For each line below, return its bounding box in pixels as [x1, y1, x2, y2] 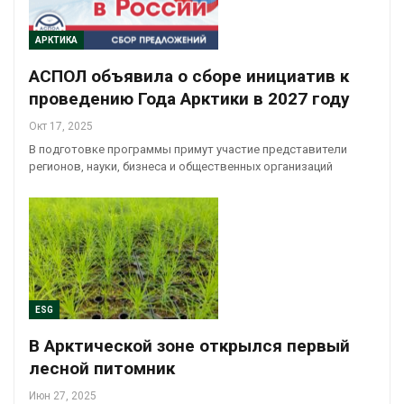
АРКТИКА [35, 35, 78, 46]
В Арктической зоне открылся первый [29, 335, 350, 356]
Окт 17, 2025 [29, 120, 93, 133]
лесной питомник [29, 357, 175, 379]
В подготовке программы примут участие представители [29, 142, 347, 157]
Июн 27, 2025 [29, 389, 96, 402]
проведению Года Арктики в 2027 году [29, 88, 350, 110]
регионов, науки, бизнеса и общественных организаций [29, 160, 333, 174]
